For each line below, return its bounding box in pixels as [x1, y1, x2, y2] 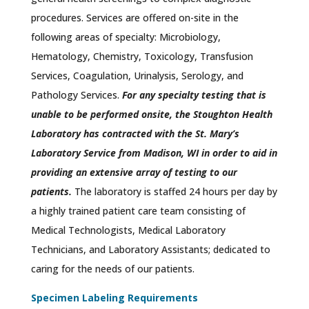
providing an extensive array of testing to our [30, 166, 237, 179]
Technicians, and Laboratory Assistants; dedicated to [30, 243, 270, 257]
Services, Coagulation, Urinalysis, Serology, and [30, 69, 243, 83]
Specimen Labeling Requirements [30, 291, 198, 305]
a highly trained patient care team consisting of [30, 204, 246, 218]
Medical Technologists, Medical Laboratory [30, 223, 226, 237]
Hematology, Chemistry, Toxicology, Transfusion [30, 50, 253, 63]
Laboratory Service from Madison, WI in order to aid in [30, 146, 277, 160]
